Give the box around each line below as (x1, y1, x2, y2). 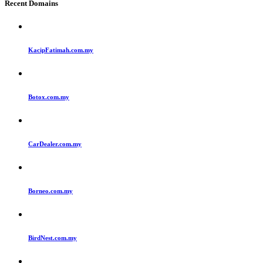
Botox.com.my (28, 93, 69, 100)
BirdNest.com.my (28, 234, 77, 241)
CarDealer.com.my (28, 140, 82, 147)
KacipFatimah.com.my (28, 46, 93, 53)
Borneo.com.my (28, 187, 73, 194)
